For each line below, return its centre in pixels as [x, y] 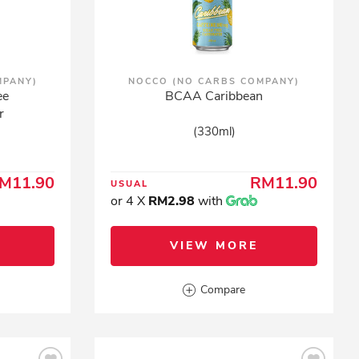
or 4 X [130, 201]
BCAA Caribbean [214, 96]
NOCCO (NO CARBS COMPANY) [214, 81]
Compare [223, 290]
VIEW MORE [214, 246]
